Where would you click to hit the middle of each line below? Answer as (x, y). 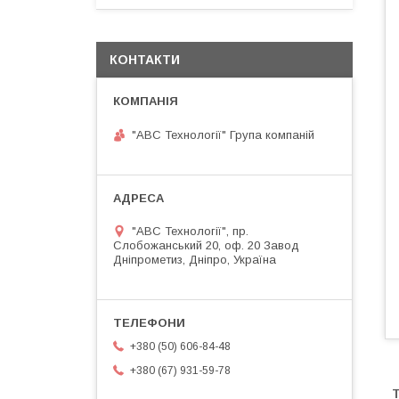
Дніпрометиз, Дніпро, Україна (195, 259)
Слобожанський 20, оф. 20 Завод (206, 245)
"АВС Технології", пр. (190, 231)
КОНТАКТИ (145, 60)
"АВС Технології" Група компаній (223, 134)
